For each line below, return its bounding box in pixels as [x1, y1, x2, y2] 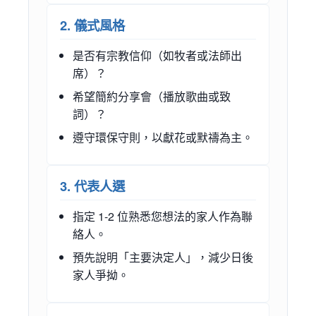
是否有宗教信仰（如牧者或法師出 [73, 47, 242, 64]
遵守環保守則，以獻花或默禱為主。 [73, 129, 253, 146]
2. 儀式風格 [60, 16, 125, 35]
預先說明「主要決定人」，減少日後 [73, 249, 253, 266]
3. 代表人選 [60, 176, 125, 196]
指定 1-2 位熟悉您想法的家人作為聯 [73, 208, 253, 225]
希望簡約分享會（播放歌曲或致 [73, 88, 231, 105]
